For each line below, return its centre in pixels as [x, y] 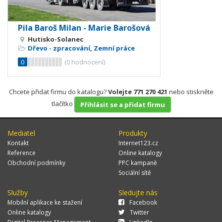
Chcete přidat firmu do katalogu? [58, 91]
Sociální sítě [135, 172]
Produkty [133, 133]
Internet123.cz [138, 143]
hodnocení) [87, 62]
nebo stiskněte [190, 91]
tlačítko [63, 104]
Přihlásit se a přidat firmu [122, 104]
